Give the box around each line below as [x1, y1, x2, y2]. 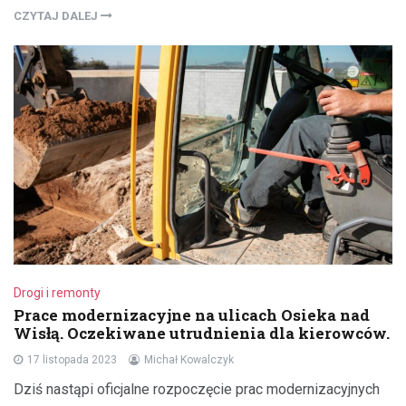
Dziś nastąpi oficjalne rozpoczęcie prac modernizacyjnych [14, 380, 380, 398]
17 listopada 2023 [27, 353, 117, 366]
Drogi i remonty [14, 285, 101, 300]
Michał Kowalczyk [144, 353, 234, 366]
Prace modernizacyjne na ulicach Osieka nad [14, 304, 370, 325]
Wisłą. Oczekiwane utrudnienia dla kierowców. [14, 322, 390, 343]
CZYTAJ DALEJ [14, 8, 101, 23]
